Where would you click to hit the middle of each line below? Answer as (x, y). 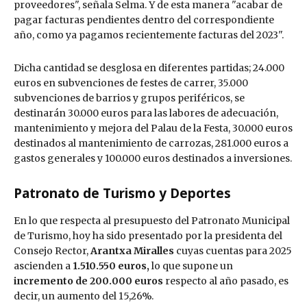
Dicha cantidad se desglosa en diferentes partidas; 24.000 (149, 68)
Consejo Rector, (52, 251)
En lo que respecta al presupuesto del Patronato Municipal (152, 221)
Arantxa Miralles (132, 251)
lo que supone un (191, 266)
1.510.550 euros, (111, 266)
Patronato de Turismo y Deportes (122, 194)
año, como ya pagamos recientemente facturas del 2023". (149, 35)
